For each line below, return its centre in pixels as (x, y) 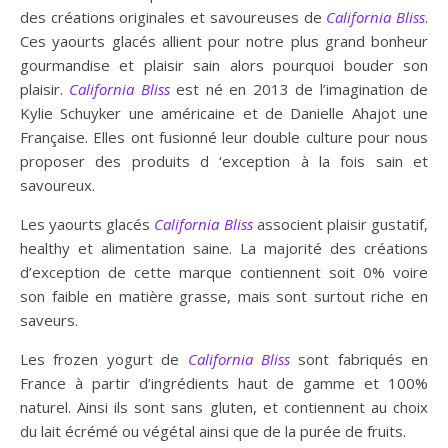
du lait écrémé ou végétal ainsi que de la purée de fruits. (213, 430)
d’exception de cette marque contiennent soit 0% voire (224, 271)
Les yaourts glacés (87, 223)
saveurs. (49, 319)
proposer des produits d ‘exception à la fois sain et (224, 160)
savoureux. (57, 184)
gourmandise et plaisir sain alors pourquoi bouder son (224, 64)
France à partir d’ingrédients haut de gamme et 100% (224, 382)
